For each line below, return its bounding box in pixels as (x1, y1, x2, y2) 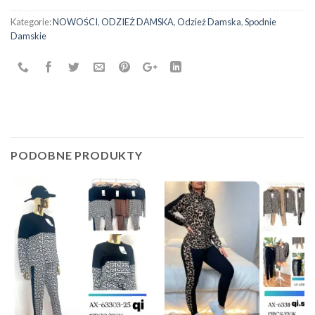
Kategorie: (11, 16, 53, 28)
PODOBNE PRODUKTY (11, 148, 143, 162)
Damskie (11, 30, 46, 42)
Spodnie (245, 16, 276, 28)
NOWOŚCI (53, 16, 98, 28)
